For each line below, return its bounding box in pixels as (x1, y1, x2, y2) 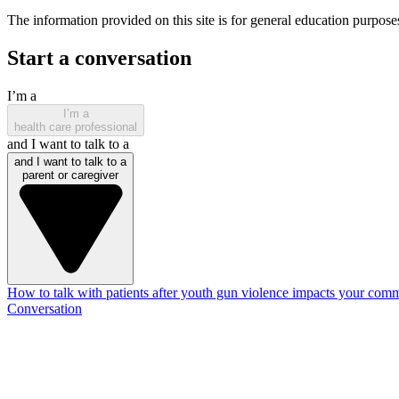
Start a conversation (7, 46, 191, 70)
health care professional (14, 120, 137, 134)
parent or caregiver (22, 168, 118, 183)
